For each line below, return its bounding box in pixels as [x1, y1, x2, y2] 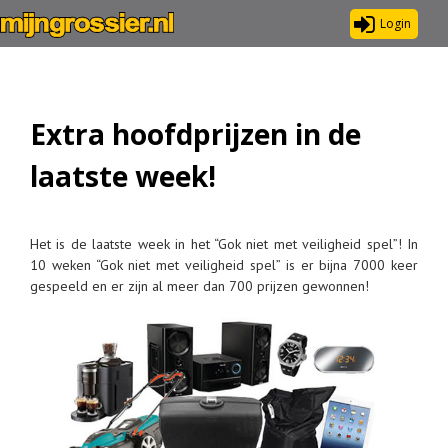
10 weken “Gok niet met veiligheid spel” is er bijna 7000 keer [30, 256, 418, 274]
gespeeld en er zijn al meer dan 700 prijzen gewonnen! [30, 277, 369, 295]
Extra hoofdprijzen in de [30, 115, 361, 153]
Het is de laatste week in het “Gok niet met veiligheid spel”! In [30, 235, 418, 253]
